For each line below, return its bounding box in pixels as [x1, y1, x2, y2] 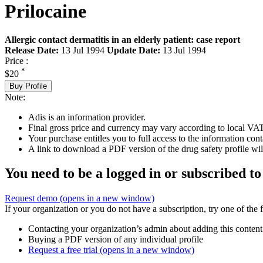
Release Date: [5, 45, 59, 56]
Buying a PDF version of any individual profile [28, 234, 203, 245]
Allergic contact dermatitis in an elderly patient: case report [5, 35, 240, 45]
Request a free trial [28, 245, 100, 255]
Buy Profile [9, 81, 47, 90]
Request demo [5, 193, 60, 204]
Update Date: [107, 45, 160, 56]
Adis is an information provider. [28, 112, 146, 122]
